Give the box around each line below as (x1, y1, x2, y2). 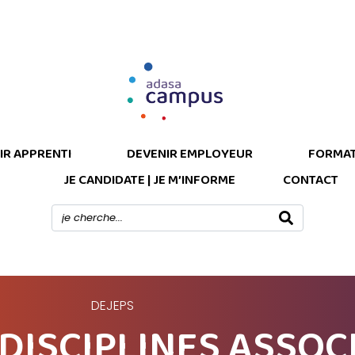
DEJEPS (91, 296, 134, 315)
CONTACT (282, 170, 338, 192)
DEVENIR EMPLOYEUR (127, 143, 253, 166)
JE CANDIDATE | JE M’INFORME (63, 170, 235, 192)
